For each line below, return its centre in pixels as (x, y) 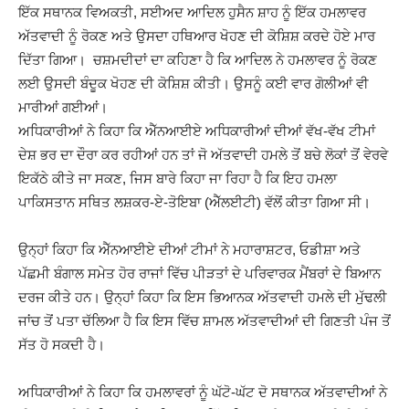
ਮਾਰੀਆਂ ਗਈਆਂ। (63, 107)
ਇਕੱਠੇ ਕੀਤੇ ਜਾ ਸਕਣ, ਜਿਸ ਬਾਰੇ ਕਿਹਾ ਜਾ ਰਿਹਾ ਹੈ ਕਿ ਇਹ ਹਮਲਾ (178, 178)
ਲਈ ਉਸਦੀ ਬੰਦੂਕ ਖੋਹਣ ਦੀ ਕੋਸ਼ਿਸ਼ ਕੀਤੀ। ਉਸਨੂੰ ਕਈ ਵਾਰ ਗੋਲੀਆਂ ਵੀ (194, 83)
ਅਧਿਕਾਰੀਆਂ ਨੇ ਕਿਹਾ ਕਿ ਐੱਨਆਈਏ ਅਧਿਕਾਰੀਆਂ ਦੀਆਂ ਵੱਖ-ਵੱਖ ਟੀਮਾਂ (197, 131)
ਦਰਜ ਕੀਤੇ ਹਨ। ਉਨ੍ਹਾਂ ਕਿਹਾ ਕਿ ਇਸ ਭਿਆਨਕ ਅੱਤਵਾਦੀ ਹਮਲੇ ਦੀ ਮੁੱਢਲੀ (203, 297)
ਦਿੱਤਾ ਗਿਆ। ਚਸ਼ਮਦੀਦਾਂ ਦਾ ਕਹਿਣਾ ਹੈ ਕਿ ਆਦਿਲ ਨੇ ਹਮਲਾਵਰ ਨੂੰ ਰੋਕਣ (198, 59)
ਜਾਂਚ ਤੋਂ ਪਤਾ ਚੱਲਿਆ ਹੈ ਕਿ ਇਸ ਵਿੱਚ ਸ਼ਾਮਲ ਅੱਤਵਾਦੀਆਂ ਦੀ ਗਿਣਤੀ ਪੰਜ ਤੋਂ (204, 320)
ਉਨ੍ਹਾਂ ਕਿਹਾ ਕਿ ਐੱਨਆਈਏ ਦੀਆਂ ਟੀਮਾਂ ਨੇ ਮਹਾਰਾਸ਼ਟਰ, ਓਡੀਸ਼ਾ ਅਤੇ (189, 249)
